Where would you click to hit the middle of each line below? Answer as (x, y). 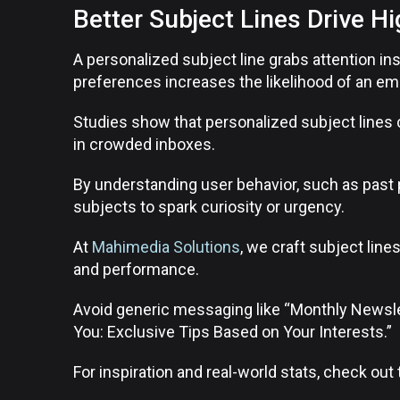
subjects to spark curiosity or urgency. (209, 207)
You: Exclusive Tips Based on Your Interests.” (233, 332)
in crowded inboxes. (144, 144)
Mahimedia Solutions (166, 247)
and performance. (136, 269)
